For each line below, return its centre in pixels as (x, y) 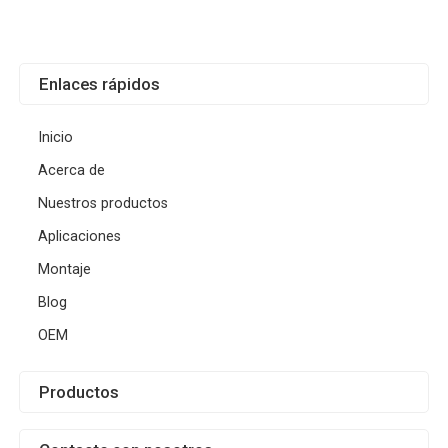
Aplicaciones (80, 237)
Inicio (56, 138)
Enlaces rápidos (100, 84)
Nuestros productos (103, 204)
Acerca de (72, 171)
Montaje (65, 270)
